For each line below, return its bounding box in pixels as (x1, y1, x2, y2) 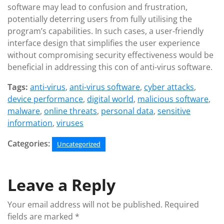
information (7, 117, 52, 128)
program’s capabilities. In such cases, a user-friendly (7, 25, 203, 36)
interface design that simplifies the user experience (7, 37, 200, 48)
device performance (7, 93, 83, 104)
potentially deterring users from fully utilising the (7, 13, 192, 24)
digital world (87, 93, 133, 104)
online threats (44, 105, 97, 116)
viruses (56, 117, 83, 128)
